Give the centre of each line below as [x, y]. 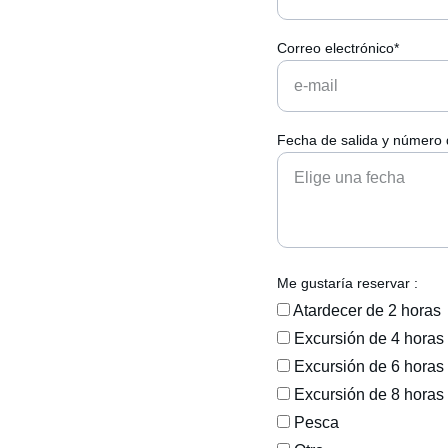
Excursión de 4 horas [367, 338]
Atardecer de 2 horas [366, 310]
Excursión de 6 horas [367, 366]
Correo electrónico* [338, 48]
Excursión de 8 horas [367, 394]
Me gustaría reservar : [348, 283]
